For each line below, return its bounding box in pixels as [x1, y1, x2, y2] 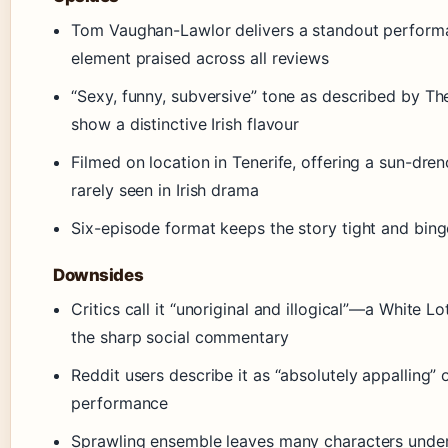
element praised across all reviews [71, 48, 329, 69]
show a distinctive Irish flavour [71, 114, 300, 135]
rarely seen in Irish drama [71, 180, 259, 201]
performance [71, 393, 169, 414]
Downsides [53, 265, 144, 286]
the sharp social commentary [71, 327, 289, 348]
